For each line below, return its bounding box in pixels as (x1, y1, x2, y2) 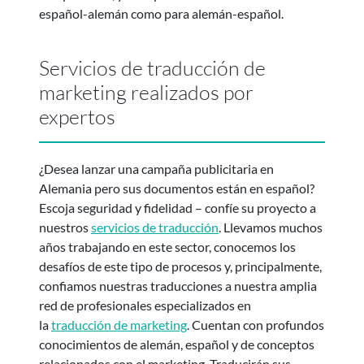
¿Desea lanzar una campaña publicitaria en (39, 160, 274, 176)
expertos (39, 103, 115, 129)
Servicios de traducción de (39, 54, 266, 80)
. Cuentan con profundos (187, 316, 324, 332)
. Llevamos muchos (219, 219, 323, 235)
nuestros (39, 219, 91, 235)
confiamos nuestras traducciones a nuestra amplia (39, 277, 317, 293)
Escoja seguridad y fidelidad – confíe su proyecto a (39, 199, 316, 215)
